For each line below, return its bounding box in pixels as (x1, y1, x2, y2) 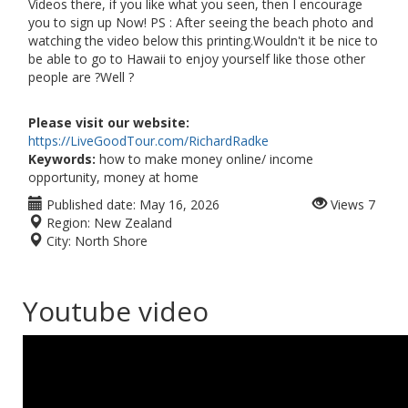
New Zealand (94, 214, 172, 231)
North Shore (75, 232, 148, 250)
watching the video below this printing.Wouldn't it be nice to (28, 32, 378, 49)
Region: (43, 214, 90, 231)
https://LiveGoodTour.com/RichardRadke (28, 132, 269, 149)
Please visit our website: (28, 114, 189, 131)
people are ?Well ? (28, 68, 134, 86)
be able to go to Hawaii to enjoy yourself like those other (28, 50, 365, 67)
